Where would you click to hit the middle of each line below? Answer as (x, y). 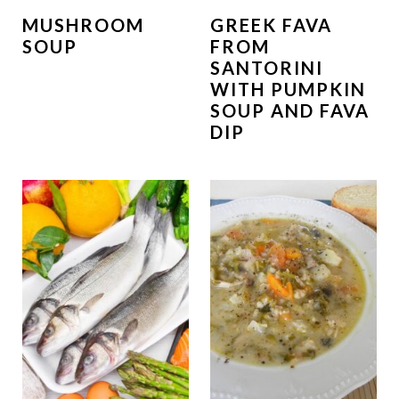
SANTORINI (267, 67)
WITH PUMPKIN (288, 89)
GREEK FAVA (271, 24)
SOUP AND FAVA (290, 110)
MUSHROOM (83, 24)
